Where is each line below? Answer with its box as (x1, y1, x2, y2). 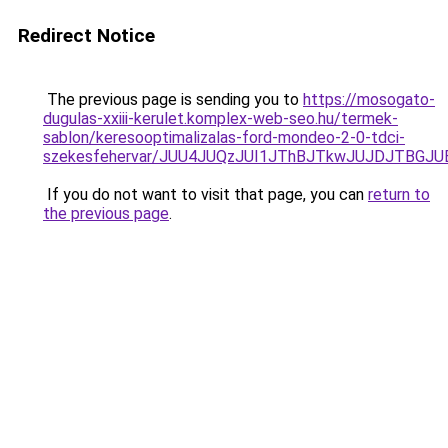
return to (368, 185, 430, 204)
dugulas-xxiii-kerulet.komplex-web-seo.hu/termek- (43, 109, 398, 128)
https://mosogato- (303, 90, 435, 109)
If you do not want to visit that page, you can (43, 185, 368, 204)
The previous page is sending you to (43, 90, 303, 109)
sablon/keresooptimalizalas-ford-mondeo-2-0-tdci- (43, 128, 405, 147)
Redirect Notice (18, 24, 155, 47)
